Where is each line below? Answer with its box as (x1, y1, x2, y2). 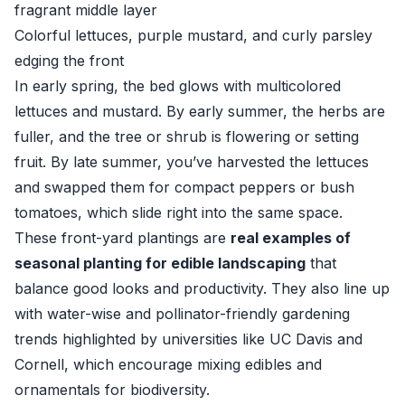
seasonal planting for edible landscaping (14, 254, 306, 272)
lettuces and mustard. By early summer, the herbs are (14, 102, 385, 120)
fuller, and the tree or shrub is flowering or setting (14, 127, 359, 146)
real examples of (231, 229, 351, 247)
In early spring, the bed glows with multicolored (14, 77, 341, 95)
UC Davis (269, 330, 333, 348)
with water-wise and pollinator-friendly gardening (14, 305, 350, 323)
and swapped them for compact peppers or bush (14, 178, 354, 196)
